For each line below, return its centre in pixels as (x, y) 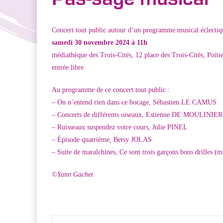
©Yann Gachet (72, 175)
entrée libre (68, 68)
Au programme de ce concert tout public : (111, 90)
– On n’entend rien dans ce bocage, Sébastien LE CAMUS (134, 103)
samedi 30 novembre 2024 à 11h (100, 43)
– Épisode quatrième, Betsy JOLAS (102, 140)
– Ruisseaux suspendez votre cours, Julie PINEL (120, 127)
